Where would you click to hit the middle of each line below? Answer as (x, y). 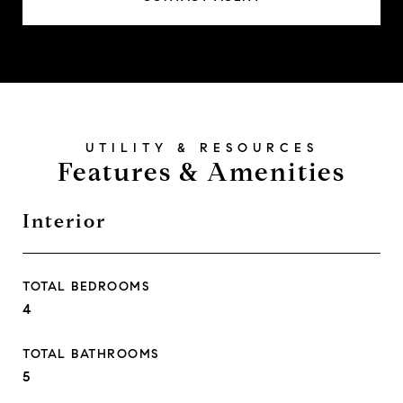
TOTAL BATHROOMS (91, 354)
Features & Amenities (201, 172)
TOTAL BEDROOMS (86, 287)
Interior (64, 221)
